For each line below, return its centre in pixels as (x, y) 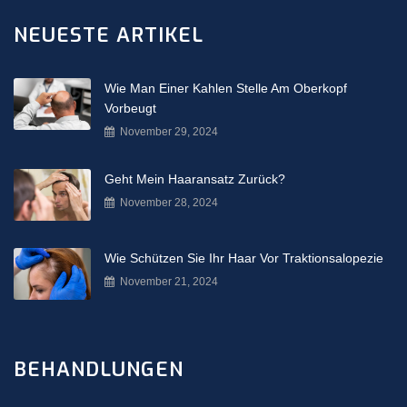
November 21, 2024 (168, 281)
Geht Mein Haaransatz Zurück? (195, 179)
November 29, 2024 (168, 132)
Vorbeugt (130, 109)
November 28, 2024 (168, 203)
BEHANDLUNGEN (99, 369)
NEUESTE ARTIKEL (109, 35)
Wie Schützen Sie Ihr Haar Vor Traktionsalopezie (244, 258)
